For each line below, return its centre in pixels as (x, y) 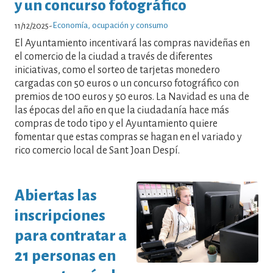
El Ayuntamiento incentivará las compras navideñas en (132, 44)
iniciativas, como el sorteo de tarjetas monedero (117, 70)
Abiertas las (56, 195)
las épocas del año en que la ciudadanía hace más (122, 111)
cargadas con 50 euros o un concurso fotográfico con (127, 84)
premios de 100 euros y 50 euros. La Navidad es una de (132, 97)
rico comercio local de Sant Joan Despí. (97, 151)
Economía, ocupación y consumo (110, 26)
